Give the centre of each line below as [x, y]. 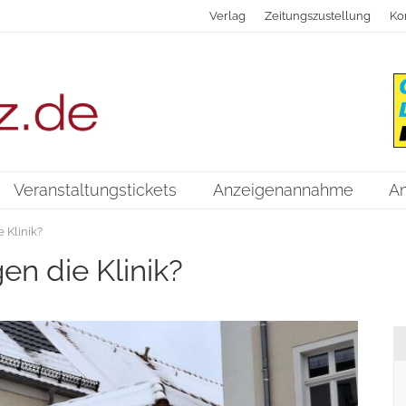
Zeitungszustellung [318, 16]
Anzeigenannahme [284, 190]
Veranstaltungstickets [96, 190]
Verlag [228, 16]
